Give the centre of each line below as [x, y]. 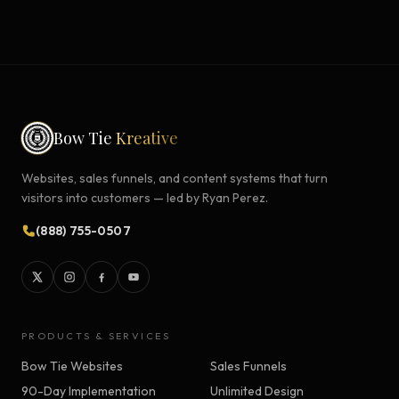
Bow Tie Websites [72, 366]
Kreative [147, 138]
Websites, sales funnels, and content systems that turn [175, 179]
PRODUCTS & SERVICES [96, 336]
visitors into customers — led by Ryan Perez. [145, 198]
